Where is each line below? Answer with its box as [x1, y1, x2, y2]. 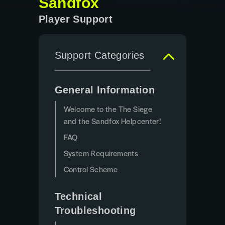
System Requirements [63, 148, 139, 158]
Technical [54, 191, 102, 202]
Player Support [38, 14, 113, 25]
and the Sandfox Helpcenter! [63, 116, 161, 126]
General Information [54, 84, 155, 95]
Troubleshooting [54, 205, 136, 216]
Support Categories [54, 50, 145, 61]
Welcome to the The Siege [63, 103, 153, 114]
